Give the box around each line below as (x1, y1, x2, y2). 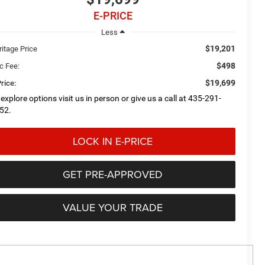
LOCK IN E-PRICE (73, 133, 153, 148)
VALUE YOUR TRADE (63, 199, 163, 215)
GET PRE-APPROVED (63, 166, 163, 182)
